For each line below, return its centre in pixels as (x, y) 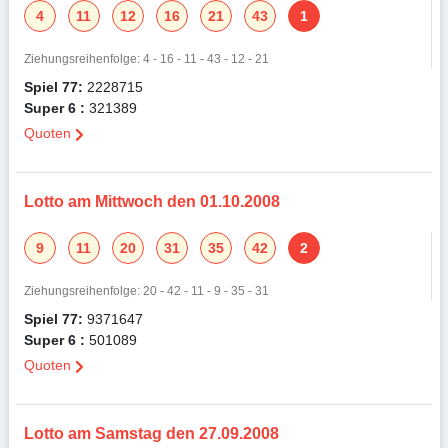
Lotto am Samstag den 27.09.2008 (151, 434)
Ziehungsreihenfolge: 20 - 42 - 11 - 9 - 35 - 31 (146, 291)
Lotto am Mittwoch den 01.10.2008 (151, 202)
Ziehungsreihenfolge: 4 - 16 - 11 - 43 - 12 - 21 (146, 59)
